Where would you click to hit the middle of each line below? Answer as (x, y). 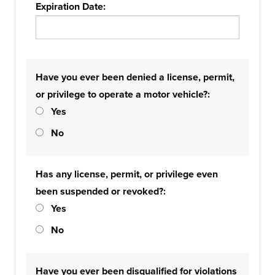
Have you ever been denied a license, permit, (135, 77)
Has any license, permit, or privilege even (127, 174)
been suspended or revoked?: (101, 192)
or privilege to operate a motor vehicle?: (123, 95)
